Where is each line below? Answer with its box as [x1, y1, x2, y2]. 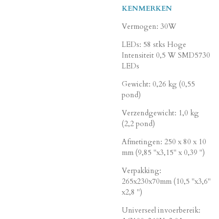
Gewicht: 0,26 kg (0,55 [122, 79, 195, 89]
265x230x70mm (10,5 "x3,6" [122, 176, 211, 186]
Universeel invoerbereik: [122, 205, 200, 215]
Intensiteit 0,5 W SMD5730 [122, 50, 210, 60]
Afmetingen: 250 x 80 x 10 [122, 136, 206, 147]
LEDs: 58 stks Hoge [122, 39, 186, 49]
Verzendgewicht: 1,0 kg [122, 108, 199, 118]
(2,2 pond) [122, 118, 155, 129]
